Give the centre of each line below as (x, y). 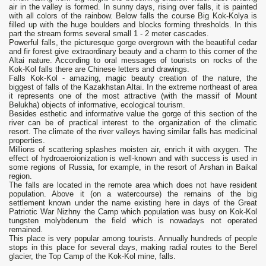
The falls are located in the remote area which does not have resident (133, 185)
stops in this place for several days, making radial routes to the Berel (133, 248)
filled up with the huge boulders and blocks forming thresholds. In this (133, 25)
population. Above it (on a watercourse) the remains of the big (133, 194)
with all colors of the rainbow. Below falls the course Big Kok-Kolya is (133, 16)
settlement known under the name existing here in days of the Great (133, 203)
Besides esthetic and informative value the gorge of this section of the (133, 114)
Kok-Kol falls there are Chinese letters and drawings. (99, 69)
